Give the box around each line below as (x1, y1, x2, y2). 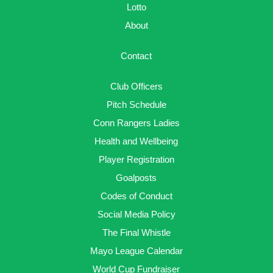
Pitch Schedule (106, 99, 166, 110)
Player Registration (98, 154, 174, 165)
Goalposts (116, 172, 157, 183)
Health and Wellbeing (94, 136, 179, 147)
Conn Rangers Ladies (93, 118, 180, 129)
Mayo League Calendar (90, 246, 183, 257)
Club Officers (110, 81, 163, 92)
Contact (121, 51, 152, 62)
